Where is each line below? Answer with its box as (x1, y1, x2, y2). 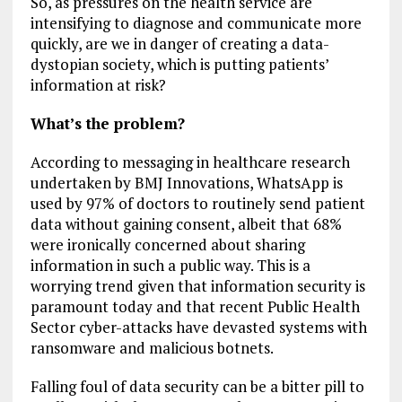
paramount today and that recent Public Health (30, 296, 360, 317)
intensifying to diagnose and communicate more (30, 13, 362, 33)
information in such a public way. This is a (30, 255, 310, 275)
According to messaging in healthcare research (30, 152, 350, 172)
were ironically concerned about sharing (30, 234, 305, 255)
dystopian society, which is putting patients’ (30, 54, 328, 74)
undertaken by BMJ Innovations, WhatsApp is (30, 172, 343, 193)
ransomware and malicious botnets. (30, 337, 274, 358)
